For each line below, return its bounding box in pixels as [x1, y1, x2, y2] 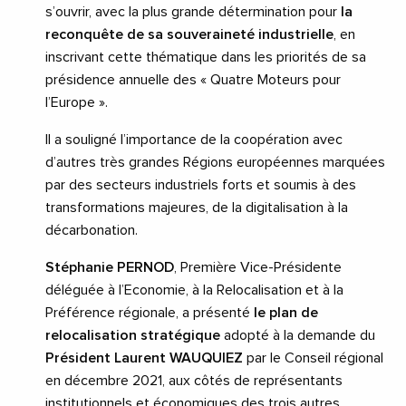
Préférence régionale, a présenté [45, 305, 254, 321]
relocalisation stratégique [45, 328, 224, 343]
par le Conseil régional [246, 351, 383, 366]
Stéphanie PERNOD [45, 260, 174, 275]
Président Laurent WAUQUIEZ [45, 351, 246, 366]
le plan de [254, 305, 318, 321]
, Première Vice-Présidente [174, 260, 342, 275]
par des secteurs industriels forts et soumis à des [45, 178, 356, 193]
